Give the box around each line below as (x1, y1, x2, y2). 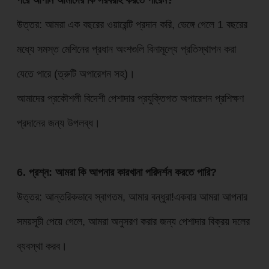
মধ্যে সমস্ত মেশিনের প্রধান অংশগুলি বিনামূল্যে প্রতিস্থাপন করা (16, 42, 236, 55)
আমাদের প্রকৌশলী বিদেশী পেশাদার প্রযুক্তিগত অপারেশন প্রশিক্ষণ (16, 91, 244, 104)
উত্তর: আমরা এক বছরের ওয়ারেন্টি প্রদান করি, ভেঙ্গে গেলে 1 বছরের (16, 17, 247, 31)
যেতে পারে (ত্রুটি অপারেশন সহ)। (16, 67, 135, 80)
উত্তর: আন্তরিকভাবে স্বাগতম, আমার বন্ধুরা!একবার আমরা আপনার (16, 190, 247, 203)
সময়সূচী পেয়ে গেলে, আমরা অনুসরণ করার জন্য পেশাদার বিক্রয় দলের (16, 214, 250, 228)
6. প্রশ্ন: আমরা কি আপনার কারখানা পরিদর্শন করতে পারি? (16, 165, 217, 178)
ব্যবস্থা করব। (16, 239, 67, 252)
